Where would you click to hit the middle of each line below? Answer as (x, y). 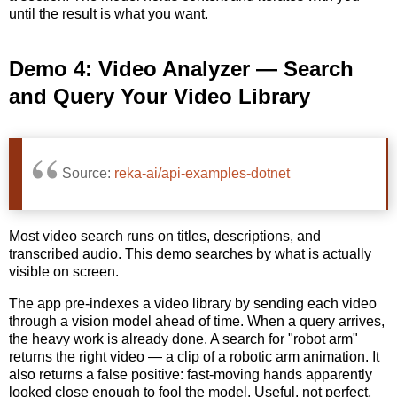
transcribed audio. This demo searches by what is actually (190, 254)
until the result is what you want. (109, 13)
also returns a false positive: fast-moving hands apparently (191, 375)
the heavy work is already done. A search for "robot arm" (183, 339)
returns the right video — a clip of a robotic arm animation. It (194, 357)
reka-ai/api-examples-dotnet (202, 174)
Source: (88, 174)
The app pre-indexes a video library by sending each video (193, 304)
